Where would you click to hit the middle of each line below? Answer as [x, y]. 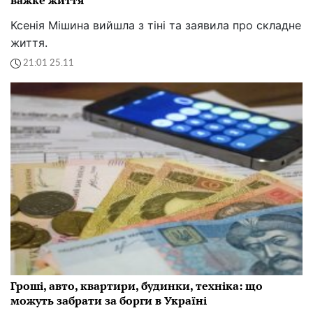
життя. [29, 42]
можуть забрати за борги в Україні [109, 300]
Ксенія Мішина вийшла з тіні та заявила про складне [156, 25]
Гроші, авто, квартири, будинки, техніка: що [137, 285]
